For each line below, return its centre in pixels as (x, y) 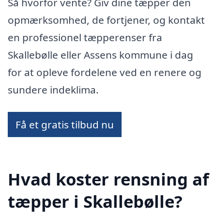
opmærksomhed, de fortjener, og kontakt (106, 20)
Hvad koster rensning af (108, 179)
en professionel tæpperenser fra (85, 37)
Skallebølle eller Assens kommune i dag (101, 54)
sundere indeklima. (53, 89)
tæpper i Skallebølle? (95, 201)
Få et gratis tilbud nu (65, 124)
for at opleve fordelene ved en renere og (105, 72)
